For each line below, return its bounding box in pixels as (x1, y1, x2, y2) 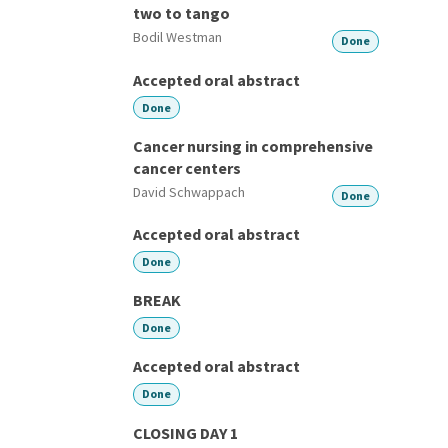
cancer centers (133, 157, 241, 178)
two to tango (133, 3, 230, 24)
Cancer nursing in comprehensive (133, 135, 373, 156)
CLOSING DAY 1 (133, 422, 238, 443)
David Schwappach (133, 182, 245, 201)
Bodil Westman (133, 28, 222, 47)
